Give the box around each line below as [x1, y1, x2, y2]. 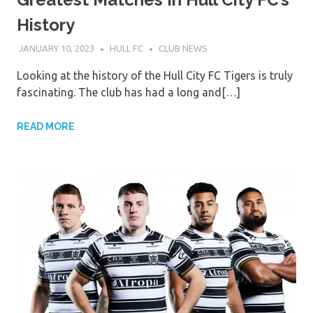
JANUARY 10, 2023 [18, 43, 94, 54]
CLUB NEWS [158, 43, 208, 54]
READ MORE [17, 120, 75, 132]
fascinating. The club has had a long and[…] [17, 85, 240, 99]
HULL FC [109, 43, 143, 54]
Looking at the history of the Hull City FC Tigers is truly [17, 68, 293, 82]
